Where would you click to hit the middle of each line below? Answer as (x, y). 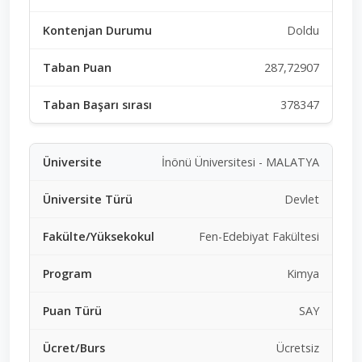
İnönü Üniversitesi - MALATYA (240, 162)
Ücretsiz (298, 347)
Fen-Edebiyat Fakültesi (259, 236)
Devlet (302, 199)
